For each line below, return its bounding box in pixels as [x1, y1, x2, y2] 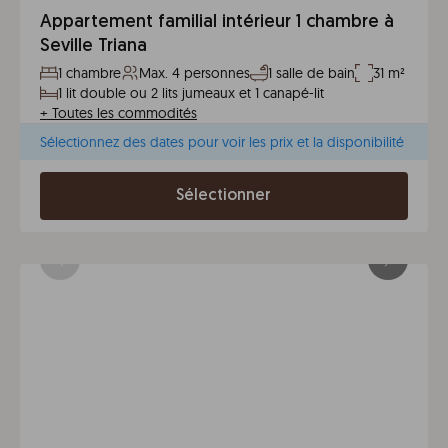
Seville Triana [40, 37, 147, 56]
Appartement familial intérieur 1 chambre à [40, 13, 394, 32]
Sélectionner [176, 188, 272, 204]
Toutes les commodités [52, 104, 197, 122]
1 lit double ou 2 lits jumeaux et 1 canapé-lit [58, 84, 324, 102]
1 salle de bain [268, 64, 355, 82]
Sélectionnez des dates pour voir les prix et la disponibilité [40, 133, 404, 151]
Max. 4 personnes [139, 64, 250, 82]
